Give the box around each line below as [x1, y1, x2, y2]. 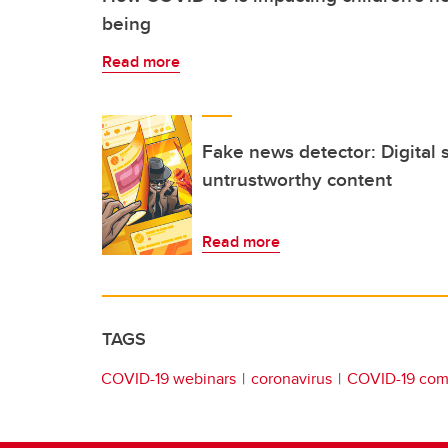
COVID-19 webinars [101, 366, 236, 390]
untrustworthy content [202, 164, 392, 193]
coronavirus [251, 366, 332, 390]
